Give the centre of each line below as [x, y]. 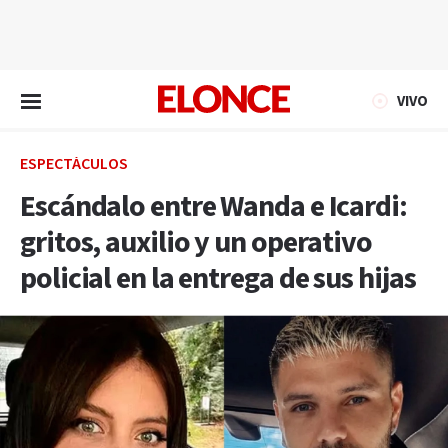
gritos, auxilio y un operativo [196, 243]
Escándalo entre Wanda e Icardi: [213, 207]
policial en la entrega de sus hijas [218, 279]
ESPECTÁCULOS [74, 164]
